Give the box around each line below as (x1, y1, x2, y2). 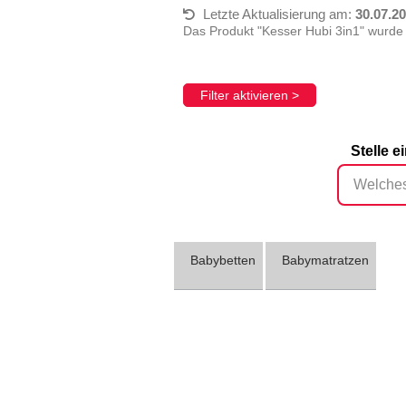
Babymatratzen (282, 253, 369, 267)
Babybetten (190, 253, 256, 267)
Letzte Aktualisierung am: (199, 6, 355, 22)
